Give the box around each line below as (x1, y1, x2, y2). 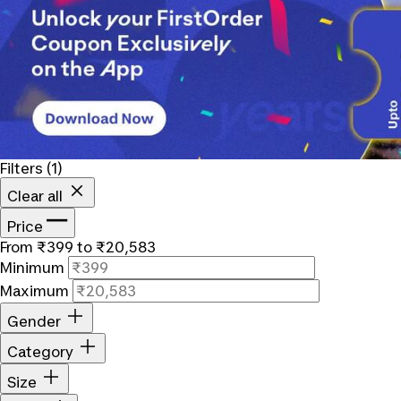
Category (7, 342, 73, 361)
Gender (7, 311, 61, 330)
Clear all (7, 186, 66, 205)
